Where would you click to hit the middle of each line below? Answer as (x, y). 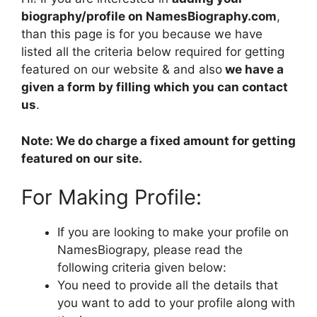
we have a (253, 69)
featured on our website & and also (122, 69)
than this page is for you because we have (142, 34)
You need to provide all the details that (168, 285)
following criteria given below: (142, 267)
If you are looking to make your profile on (173, 232)
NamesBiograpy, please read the (150, 250)
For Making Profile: (111, 197)
